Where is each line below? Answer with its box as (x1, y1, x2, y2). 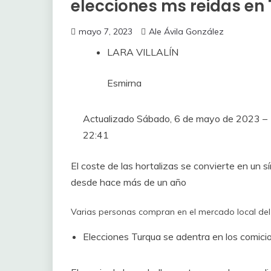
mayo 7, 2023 (79, 26, 132, 38)
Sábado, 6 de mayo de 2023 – (137, 113, 267, 125)
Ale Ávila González (149, 26, 224, 38)
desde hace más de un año (71, 176, 186, 189)
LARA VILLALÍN (107, 46, 178, 59)
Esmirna (107, 77, 142, 90)
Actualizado (83, 113, 137, 125)
